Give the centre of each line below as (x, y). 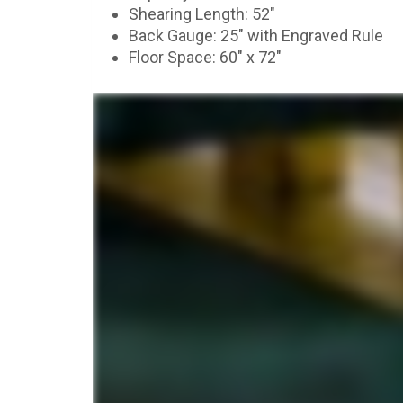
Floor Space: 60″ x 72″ (205, 57)
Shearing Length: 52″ (202, 13)
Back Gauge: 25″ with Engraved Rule (256, 35)
